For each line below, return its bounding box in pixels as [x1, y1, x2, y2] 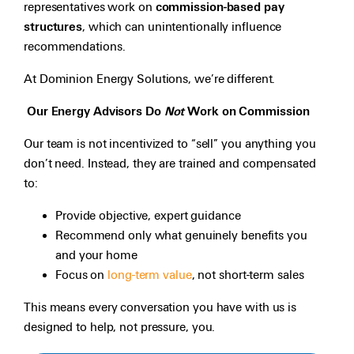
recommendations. [24, 39, 126, 54]
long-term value [107, 267, 192, 282]
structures [24, 19, 83, 34]
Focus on [55, 267, 108, 282]
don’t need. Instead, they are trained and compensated [24, 156, 316, 171]
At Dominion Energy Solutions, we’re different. [24, 71, 276, 86]
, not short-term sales [191, 267, 304, 282]
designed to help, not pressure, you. [24, 319, 216, 334]
